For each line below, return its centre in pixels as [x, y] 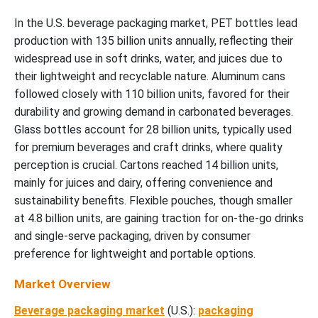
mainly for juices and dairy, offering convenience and [143, 183]
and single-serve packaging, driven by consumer [132, 236]
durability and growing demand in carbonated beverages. [154, 112]
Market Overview [62, 284]
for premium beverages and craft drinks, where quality [148, 148]
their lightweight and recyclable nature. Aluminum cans [150, 77]
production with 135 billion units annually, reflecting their [154, 41]
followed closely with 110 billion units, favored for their [152, 94]
